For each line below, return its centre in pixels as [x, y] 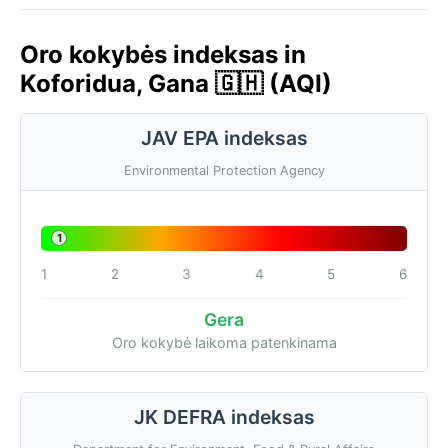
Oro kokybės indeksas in [163, 54]
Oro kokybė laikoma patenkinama [224, 342]
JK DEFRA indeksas [224, 416]
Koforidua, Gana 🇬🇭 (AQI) [176, 83]
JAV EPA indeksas [224, 138]
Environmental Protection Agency [224, 170]
